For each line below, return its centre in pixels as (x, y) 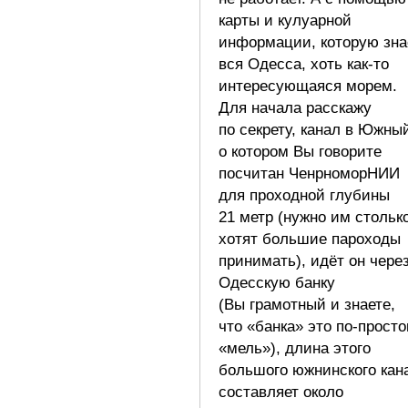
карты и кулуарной (285, 20)
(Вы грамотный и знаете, (307, 304)
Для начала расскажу (295, 107)
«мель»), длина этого (295, 348)
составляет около (281, 392)
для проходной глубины (304, 195)
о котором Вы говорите (300, 151)
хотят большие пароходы (310, 239)
